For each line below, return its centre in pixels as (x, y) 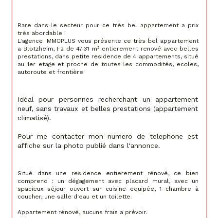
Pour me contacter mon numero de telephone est (109, 136)
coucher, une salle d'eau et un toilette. (75, 197)
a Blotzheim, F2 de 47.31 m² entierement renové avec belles (109, 49)
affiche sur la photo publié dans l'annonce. (89, 146)
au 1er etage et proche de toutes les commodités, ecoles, (109, 64)
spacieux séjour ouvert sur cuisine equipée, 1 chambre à (109, 189)
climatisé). (34, 118)
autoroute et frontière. (51, 72)
